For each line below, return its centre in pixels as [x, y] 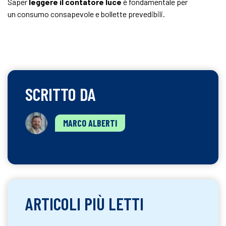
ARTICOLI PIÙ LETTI [84, 203]
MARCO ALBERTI [90, 123]
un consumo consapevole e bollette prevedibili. [86, 14]
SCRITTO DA [61, 94]
